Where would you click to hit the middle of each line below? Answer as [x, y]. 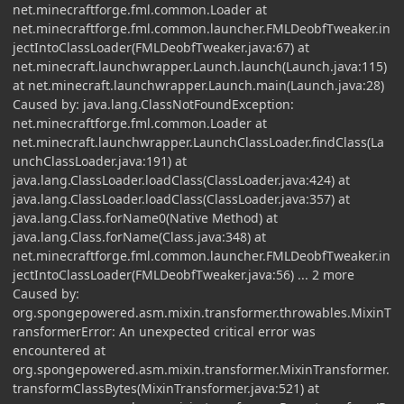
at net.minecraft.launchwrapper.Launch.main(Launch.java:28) [198, 85]
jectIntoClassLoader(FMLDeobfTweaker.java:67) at [161, 47]
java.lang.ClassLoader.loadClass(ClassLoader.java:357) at [181, 198]
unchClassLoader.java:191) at [100, 161]
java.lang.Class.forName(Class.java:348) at [139, 236]
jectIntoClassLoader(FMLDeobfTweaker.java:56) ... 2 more [184, 274]
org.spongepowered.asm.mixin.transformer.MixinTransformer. [201, 369]
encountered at [59, 350]
